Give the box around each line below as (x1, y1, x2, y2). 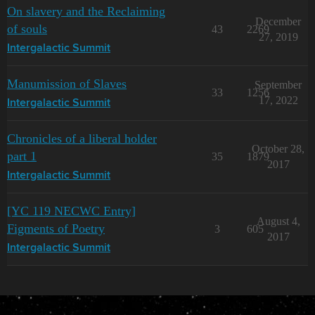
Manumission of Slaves (7, 77, 127, 91)
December (255, 15, 301, 27)
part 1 (7, 149, 37, 163)
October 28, (252, 143, 304, 155)
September (255, 79, 302, 91)
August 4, (256, 215, 300, 227)
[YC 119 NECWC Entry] (7, 204, 136, 218)
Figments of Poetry (7, 221, 105, 236)
